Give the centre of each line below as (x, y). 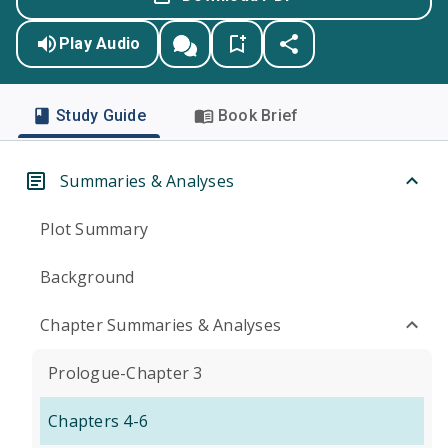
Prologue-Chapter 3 (125, 373)
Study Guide (101, 115)
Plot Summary (94, 229)
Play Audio (99, 43)
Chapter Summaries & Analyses (160, 325)
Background (87, 277)
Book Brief (258, 115)
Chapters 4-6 (98, 421)
